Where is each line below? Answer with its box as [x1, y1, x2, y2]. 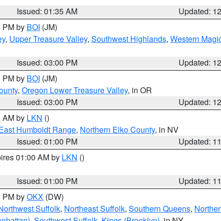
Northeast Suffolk [64, 203, 125, 214]
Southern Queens [129, 203, 190, 214]
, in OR [128, 84, 152, 96]
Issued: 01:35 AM [17, 5, 78, 17]
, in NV [155, 124, 179, 135]
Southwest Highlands [91, 33, 166, 44]
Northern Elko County [80, 124, 155, 135]
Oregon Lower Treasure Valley [22, 84, 128, 96]
